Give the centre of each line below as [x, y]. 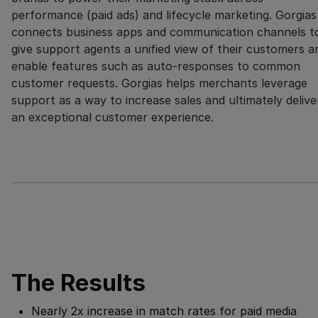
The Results [78, 283]
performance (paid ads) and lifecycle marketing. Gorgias [164, 15]
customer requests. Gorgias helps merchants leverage [159, 83]
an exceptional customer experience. [113, 117]
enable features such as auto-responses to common [156, 66]
